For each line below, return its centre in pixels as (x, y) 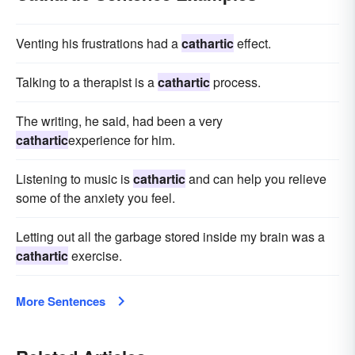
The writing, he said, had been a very (119, 121)
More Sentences (61, 302)
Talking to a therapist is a (87, 82)
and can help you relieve (256, 179)
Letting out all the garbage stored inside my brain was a (170, 237)
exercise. (95, 256)
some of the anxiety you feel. (95, 198)
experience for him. (122, 140)
